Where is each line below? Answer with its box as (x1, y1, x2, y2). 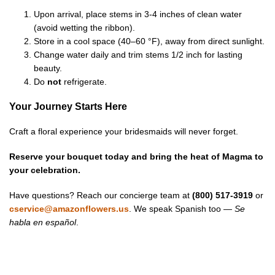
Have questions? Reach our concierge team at (9, 190, 192, 201)
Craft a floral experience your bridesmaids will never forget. (9, 126, 238, 136)
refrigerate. (61, 76, 107, 87)
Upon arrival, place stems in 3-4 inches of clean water (34, 9, 242, 19)
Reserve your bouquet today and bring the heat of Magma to (9, 152, 263, 162)
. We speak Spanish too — (129, 204, 234, 214)
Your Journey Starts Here (9, 101, 127, 112)
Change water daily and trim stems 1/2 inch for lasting (34, 49, 242, 60)
